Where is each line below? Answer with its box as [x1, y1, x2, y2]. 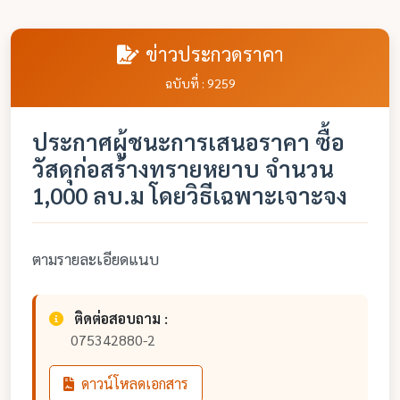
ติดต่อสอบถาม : [74, 309, 168, 328]
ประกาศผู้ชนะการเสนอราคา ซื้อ [32, 127, 345, 156]
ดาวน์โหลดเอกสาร [78, 374, 188, 393]
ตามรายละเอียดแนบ [32, 248, 159, 269]
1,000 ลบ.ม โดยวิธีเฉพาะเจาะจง [32, 180, 347, 210]
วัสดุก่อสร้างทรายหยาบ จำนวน [32, 154, 334, 183]
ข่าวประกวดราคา [145, 41, 284, 66]
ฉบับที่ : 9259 [164, 75, 236, 91]
